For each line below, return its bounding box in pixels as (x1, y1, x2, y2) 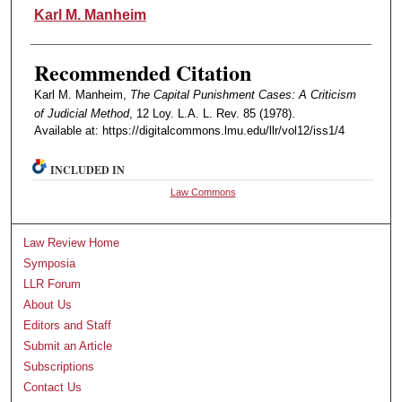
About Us (23, 298, 73, 312)
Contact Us (23, 380, 83, 395)
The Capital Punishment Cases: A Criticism (129, 88, 356, 102)
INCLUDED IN (50, 162, 126, 179)
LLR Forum (23, 277, 82, 292)
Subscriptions (23, 360, 95, 374)
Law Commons (170, 187, 236, 198)
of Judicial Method (33, 107, 129, 121)
